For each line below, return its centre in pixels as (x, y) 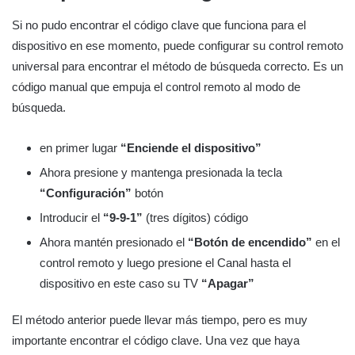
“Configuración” (86, 193)
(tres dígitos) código (195, 218)
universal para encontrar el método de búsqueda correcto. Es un (177, 67)
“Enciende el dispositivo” (191, 148)
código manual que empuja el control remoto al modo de (156, 87)
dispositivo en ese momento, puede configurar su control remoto (177, 46)
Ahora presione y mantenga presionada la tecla (161, 173)
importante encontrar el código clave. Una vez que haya (156, 341)
